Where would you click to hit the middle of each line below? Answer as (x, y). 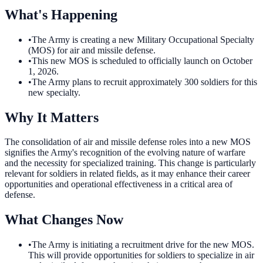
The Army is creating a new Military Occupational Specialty (143, 39)
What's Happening (61, 14)
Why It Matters (52, 117)
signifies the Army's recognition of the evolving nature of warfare (125, 153)
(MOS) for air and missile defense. (92, 50)
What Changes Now (64, 220)
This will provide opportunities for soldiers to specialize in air (141, 255)
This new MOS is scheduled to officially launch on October (142, 60)
